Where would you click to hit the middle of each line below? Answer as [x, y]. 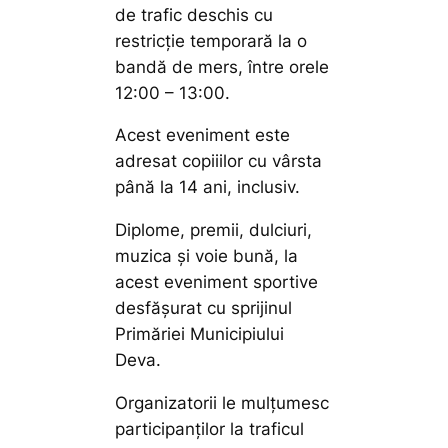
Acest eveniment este [203, 135]
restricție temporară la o [211, 40]
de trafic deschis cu [194, 14]
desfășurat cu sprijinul [204, 308]
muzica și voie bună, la [207, 256]
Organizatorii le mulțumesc [222, 403]
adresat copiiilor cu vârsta [219, 161]
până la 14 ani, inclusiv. [208, 187]
